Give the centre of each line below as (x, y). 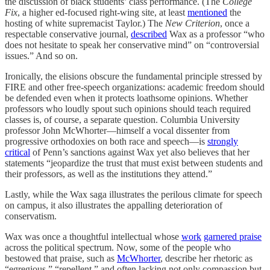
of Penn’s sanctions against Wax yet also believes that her (140, 152)
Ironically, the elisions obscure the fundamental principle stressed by (133, 76)
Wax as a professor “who (216, 34)
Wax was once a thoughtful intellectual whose (93, 237)
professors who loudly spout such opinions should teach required (128, 109)
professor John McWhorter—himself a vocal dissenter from (117, 130)
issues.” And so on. (41, 56)
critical (17, 152)
